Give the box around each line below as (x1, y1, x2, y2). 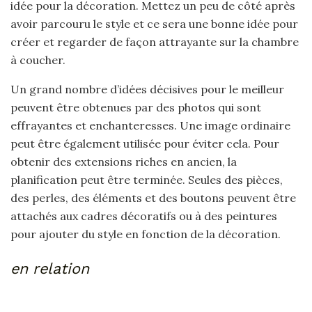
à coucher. (10, 53, 65, 67)
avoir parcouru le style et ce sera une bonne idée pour (10, 17, 298, 31)
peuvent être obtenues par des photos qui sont (10, 100, 261, 114)
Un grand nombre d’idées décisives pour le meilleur (10, 82, 284, 96)
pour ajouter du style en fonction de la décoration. (10, 227, 281, 241)
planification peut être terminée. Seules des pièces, (10, 173, 283, 187)
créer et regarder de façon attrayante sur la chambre (10, 35, 299, 49)
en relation (10, 259, 89, 277)
